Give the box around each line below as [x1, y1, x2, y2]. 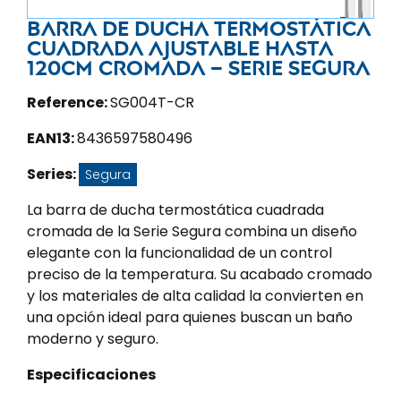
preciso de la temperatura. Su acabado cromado [27, 264, 372, 285]
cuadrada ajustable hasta [27, 35, 333, 61]
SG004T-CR [110, 92, 194, 113]
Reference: [27, 92, 110, 113]
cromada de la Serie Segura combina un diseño [27, 221, 357, 242]
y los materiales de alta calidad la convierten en [27, 286, 363, 306]
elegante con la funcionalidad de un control [27, 243, 332, 263]
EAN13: [27, 128, 77, 149]
